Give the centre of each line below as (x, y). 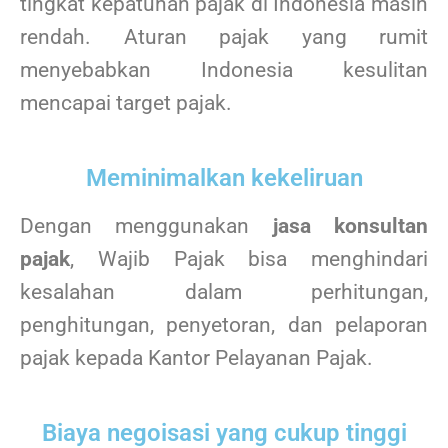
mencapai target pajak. (126, 102)
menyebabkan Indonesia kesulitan (224, 69)
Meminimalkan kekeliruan (224, 178)
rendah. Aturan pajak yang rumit (224, 36)
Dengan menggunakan (146, 226)
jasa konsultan (350, 226)
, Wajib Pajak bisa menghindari (249, 259)
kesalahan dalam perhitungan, (224, 292)
